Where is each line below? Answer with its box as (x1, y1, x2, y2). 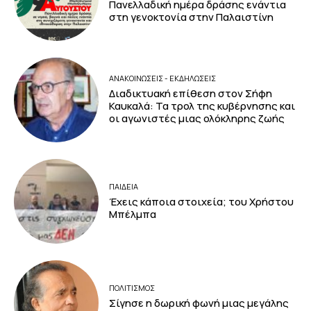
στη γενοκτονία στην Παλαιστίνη (109, 9, 276, 24)
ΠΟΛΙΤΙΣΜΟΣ (109, 283, 155, 294)
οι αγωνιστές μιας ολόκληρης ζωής (109, 111, 285, 126)
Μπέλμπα (109, 206, 157, 221)
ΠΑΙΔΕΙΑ (109, 180, 139, 192)
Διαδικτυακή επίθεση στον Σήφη (109, 86, 273, 101)
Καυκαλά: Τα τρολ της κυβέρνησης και (109, 99, 296, 114)
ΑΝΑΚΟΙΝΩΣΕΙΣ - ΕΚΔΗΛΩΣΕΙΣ (109, 73, 217, 84)
